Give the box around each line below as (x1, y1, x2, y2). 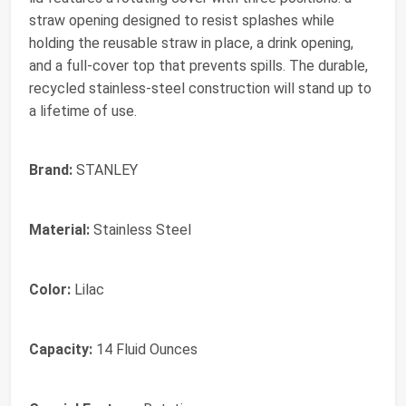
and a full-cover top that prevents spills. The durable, (29, 56, 368, 74)
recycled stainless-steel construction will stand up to (29, 79, 372, 97)
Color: (29, 280, 71, 298)
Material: (29, 220, 90, 238)
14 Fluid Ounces (92, 340, 198, 358)
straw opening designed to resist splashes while (29, 11, 334, 29)
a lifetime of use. (29, 101, 137, 120)
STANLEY (72, 160, 138, 179)
